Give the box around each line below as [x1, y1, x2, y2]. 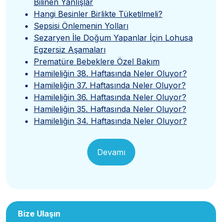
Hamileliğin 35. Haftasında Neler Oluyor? [34, 104, 186, 114]
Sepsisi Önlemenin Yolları [34, 20, 128, 31]
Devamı [97, 147, 125, 157]
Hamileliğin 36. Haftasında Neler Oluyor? [34, 92, 186, 102]
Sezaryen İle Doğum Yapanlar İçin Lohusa [34, 32, 193, 43]
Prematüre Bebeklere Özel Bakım [34, 56, 160, 66]
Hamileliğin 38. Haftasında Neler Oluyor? [34, 68, 187, 78]
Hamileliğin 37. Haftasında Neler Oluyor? [34, 80, 186, 90]
